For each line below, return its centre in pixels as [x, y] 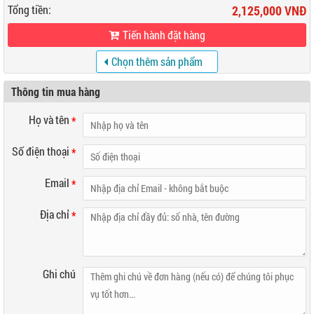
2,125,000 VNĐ [269, 11]
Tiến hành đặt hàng [164, 35]
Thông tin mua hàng [56, 91]
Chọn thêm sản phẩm [157, 61]
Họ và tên [50, 120]
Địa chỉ [55, 214]
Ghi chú [59, 274]
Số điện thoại [41, 151]
